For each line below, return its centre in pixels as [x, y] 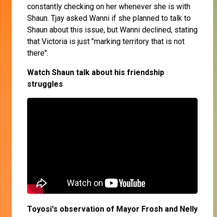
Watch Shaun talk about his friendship [96, 73]
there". [38, 53]
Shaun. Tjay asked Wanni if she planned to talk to [109, 18]
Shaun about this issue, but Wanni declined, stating [112, 30]
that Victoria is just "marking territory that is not [106, 42]
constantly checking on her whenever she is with [109, 7]
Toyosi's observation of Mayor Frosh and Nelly [112, 209]
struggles [45, 84]
